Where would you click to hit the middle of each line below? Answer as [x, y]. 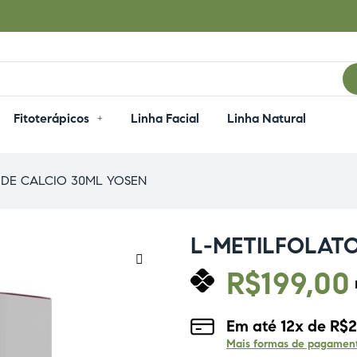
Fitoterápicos [51, 118]
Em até [253, 327]
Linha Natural [266, 118]
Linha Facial [165, 118]
